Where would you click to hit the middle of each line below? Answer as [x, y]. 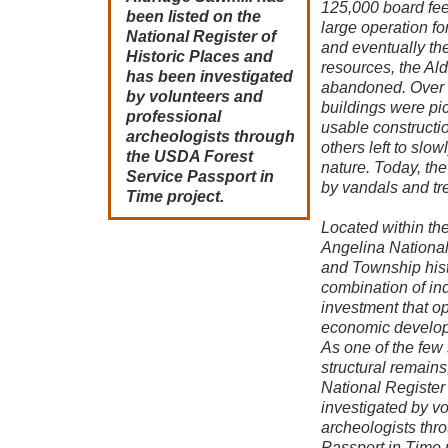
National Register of [201, 36]
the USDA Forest [189, 156]
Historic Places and [199, 56]
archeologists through [210, 136]
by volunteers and [194, 96]
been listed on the [193, 16]
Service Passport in [200, 176]
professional [173, 116]
